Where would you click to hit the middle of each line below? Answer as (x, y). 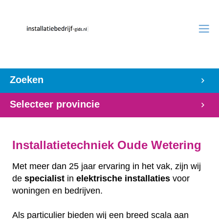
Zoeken (27, 80)
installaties (147, 178)
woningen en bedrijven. (57, 190)
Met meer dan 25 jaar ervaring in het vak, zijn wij (107, 166)
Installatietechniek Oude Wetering (109, 145)
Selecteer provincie (55, 104)
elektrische (99, 178)
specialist (44, 178)
